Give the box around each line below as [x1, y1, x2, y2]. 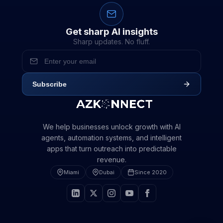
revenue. [97, 155, 126, 164]
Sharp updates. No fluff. [73, 37, 150, 46]
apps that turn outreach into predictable [46, 144, 177, 153]
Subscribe [32, 80, 67, 88]
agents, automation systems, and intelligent [41, 133, 182, 142]
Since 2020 [134, 168, 167, 176]
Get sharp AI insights [65, 25, 158, 37]
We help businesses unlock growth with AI [42, 122, 181, 131]
